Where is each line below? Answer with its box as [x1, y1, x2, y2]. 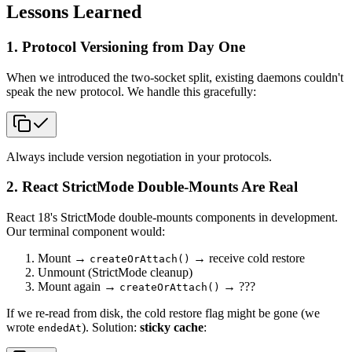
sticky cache [140, 320, 203, 334]
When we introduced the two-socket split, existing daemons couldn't [6, 70, 343, 84]
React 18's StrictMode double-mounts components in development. [6, 210, 338, 224]
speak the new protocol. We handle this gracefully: [6, 84, 256, 98]
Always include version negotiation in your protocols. [6, 149, 272, 163]
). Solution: [82, 320, 140, 334]
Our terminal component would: [6, 224, 165, 238]
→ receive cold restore [190, 251, 305, 265]
